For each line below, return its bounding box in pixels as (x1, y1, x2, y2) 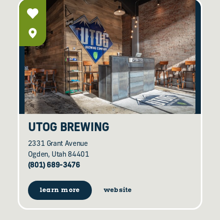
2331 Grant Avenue (27, 140, 88, 148)
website (103, 186, 132, 195)
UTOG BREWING (27, 123, 109, 135)
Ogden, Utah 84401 (27, 151, 89, 159)
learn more (39, 186, 80, 194)
